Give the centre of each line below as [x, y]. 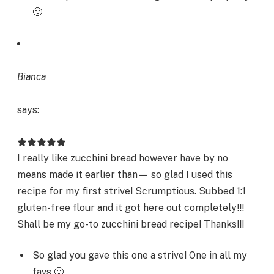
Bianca [31, 76]
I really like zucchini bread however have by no [123, 158]
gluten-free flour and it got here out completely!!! [131, 207]
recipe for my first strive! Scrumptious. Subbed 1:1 [131, 191]
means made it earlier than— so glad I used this [125, 174]
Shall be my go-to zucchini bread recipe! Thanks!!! [131, 224]
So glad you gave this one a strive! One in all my [140, 256]
